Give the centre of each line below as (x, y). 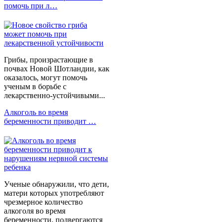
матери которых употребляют (54, 193)
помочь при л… (31, 5)
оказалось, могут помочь (46, 77)
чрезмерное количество (43, 202)
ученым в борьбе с (35, 86)
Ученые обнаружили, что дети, (56, 184)
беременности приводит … (50, 121)
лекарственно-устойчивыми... (55, 95)
